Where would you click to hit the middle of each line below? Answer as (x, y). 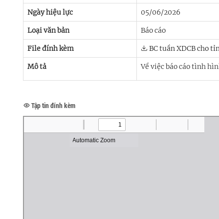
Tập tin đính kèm (53, 106)
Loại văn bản (48, 31)
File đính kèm (51, 49)
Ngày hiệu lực (50, 12)
